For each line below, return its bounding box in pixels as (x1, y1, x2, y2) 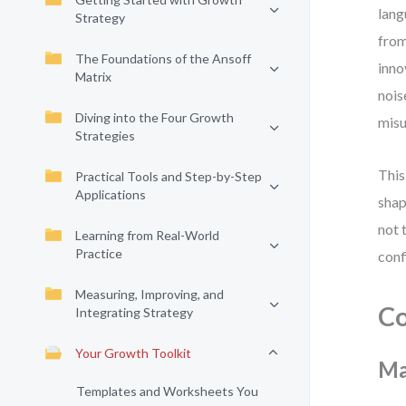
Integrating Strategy (75, 304, 193, 320)
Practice (75, 246, 122, 261)
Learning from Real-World (75, 227, 219, 243)
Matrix (75, 69, 111, 84)
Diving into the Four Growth (75, 110, 234, 125)
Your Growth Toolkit (75, 345, 191, 361)
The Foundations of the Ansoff (75, 51, 251, 66)
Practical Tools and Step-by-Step (75, 169, 262, 184)
